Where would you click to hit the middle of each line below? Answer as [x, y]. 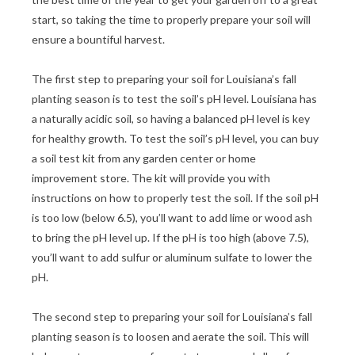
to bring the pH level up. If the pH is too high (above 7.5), [170, 237]
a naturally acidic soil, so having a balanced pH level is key [171, 118]
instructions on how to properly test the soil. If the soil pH [175, 197]
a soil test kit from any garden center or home [144, 158]
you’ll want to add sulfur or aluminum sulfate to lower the [172, 257]
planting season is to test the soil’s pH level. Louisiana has [174, 98]
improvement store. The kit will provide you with [151, 177]
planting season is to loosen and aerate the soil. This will [170, 336]
